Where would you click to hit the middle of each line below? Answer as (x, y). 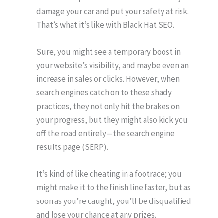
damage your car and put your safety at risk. (113, 11)
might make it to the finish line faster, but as (114, 188)
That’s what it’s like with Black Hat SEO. (105, 25)
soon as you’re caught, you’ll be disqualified (114, 201)
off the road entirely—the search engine (106, 133)
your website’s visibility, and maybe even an (113, 65)
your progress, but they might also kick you (112, 119)
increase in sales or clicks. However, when (108, 79)
